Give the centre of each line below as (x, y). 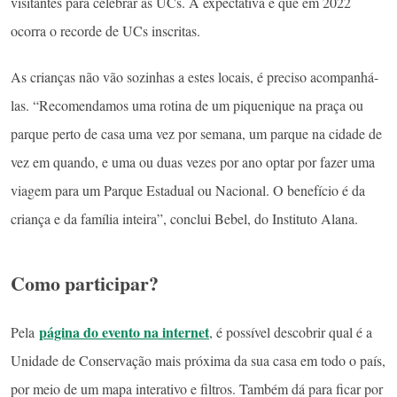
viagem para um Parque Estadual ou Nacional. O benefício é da (188, 190)
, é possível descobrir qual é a (291, 331)
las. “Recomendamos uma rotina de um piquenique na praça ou (187, 105)
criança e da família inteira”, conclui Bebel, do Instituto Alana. (184, 218)
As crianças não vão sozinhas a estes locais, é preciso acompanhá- (195, 76)
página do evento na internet (124, 331)
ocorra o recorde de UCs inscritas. (105, 31)
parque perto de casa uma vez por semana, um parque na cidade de (196, 133)
